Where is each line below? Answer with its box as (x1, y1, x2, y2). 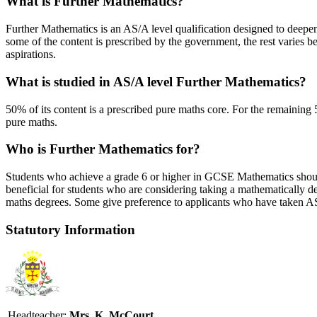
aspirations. (6, 48, 56, 61)
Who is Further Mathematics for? (6, 142, 200, 157)
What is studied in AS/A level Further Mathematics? (6, 74, 306, 89)
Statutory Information (6, 221, 135, 237)
